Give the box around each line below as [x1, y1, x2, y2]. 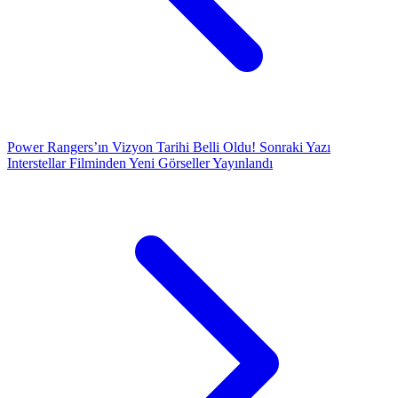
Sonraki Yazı [259, 139, 330, 155]
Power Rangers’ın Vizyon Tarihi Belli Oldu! [7, 139, 259, 155]
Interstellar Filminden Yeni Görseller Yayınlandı [7, 155, 273, 171]
